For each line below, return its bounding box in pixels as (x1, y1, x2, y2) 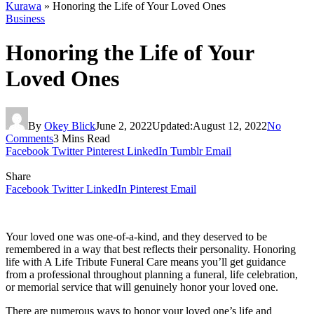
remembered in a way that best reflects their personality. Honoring (6, 243, 296, 255)
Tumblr (170, 144, 203, 157)
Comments (6, 132, 53, 144)
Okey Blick (44, 119, 95, 132)
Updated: (152, 119, 193, 132)
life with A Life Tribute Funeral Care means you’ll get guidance (6, 255, 286, 268)
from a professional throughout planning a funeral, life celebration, (6, 268, 298, 280)
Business (6, 13, 45, 25)
